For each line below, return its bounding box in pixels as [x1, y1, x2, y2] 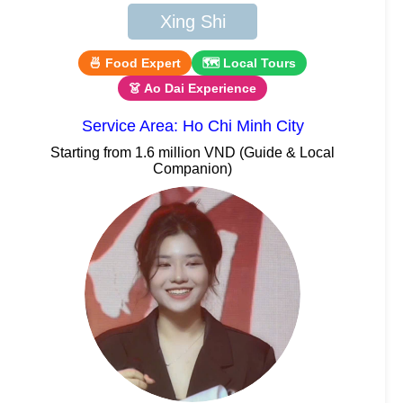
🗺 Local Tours [202, 55, 296, 70]
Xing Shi [159, 11, 226, 31]
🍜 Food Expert [89, 55, 181, 70]
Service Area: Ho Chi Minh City [81, 116, 304, 135]
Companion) [153, 160, 232, 176]
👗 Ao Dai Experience [129, 80, 256, 95]
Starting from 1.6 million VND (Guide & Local [50, 144, 335, 160]
